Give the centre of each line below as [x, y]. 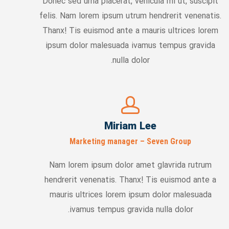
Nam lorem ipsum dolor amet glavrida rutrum [131, 166]
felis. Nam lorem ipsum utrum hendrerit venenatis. [131, 16]
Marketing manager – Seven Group [131, 141]
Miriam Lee [131, 127]
